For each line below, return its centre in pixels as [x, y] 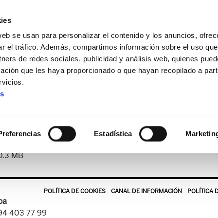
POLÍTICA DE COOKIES [75, 191]
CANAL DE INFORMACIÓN [146, 191]
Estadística [113, 134]
